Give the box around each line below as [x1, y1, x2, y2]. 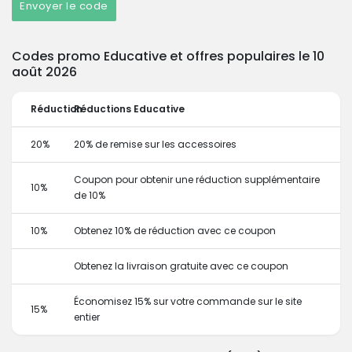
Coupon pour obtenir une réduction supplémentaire [74, 173, 320, 186]
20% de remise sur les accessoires [74, 137, 236, 151]
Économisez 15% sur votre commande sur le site [74, 295, 302, 308]
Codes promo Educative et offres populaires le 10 [12, 47, 324, 65]
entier [74, 310, 100, 324]
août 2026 [12, 63, 77, 81]
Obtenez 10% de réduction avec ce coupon [74, 224, 276, 237]
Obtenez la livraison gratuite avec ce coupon [74, 259, 288, 273]
